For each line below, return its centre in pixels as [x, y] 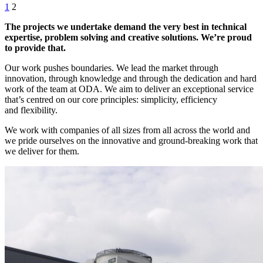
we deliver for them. [42, 151]
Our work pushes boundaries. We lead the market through [112, 68]
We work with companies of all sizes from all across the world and [127, 130]
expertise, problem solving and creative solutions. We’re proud [128, 37]
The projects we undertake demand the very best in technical [126, 26]
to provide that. [35, 48]
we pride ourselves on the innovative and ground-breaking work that [131, 140]
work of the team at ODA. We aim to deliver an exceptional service [129, 89]
